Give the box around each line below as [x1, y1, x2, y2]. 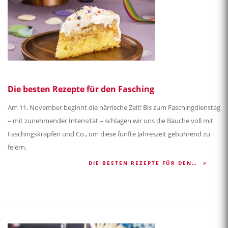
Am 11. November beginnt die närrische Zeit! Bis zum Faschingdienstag [8, 103, 220, 112]
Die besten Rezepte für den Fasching [8, 83, 154, 95]
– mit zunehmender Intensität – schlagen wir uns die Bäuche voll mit [8, 116, 213, 126]
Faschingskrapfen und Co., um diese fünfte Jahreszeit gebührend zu [8, 129, 210, 139]
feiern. [8, 142, 28, 152]
